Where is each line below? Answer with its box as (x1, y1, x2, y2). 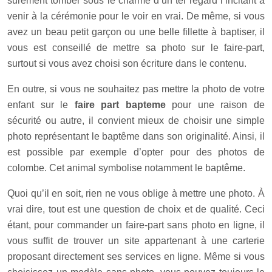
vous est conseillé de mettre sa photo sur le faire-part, (7, 42, 265, 53)
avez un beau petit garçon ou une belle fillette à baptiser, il (7, 27, 265, 38)
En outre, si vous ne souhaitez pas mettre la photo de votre (7, 84, 265, 95)
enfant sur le (7, 100, 75, 110)
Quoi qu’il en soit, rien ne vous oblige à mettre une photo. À (7, 188, 265, 199)
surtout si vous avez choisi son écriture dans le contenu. (7, 58, 246, 69)
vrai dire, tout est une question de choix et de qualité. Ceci (7, 204, 265, 215)
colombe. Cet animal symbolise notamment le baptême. (7, 163, 245, 174)
